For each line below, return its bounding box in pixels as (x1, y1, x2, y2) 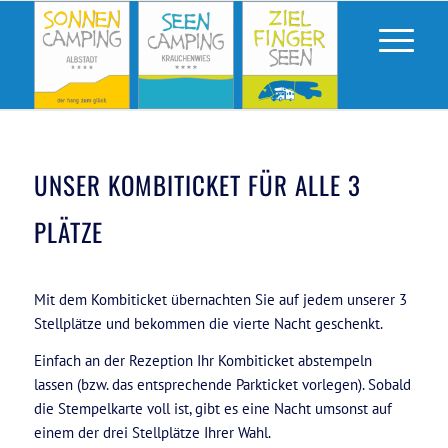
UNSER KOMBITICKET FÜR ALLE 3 (33, 166, 361, 203)
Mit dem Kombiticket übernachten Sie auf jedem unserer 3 (33, 289, 407, 309)
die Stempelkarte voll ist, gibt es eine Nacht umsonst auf (33, 398, 392, 418)
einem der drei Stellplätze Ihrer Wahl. (33, 422, 271, 442)
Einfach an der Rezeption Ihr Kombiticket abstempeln (33, 350, 372, 370)
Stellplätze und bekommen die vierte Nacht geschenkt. (33, 313, 383, 333)
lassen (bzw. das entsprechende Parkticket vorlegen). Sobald (33, 374, 411, 394)
